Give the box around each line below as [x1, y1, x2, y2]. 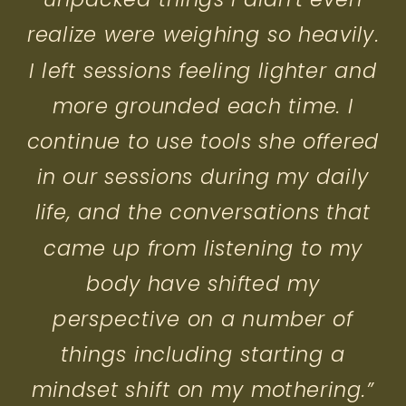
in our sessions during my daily [36, 162, 370, 192]
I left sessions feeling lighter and [29, 55, 377, 85]
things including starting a [61, 340, 345, 370]
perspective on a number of [53, 304, 353, 334]
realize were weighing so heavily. [26, 20, 380, 50]
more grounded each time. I [52, 91, 354, 121]
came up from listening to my [43, 233, 363, 263]
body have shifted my [85, 268, 321, 298]
